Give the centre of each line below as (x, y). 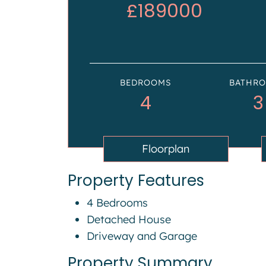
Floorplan (166, 149)
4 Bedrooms (117, 203)
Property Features (136, 181)
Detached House (129, 220)
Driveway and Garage (142, 236)
